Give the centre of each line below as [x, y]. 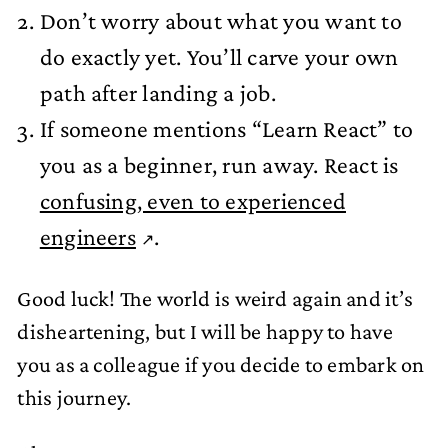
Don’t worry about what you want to [220, 21]
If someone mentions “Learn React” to [226, 129]
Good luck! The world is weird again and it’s [215, 299]
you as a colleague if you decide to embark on [221, 365]
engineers [87, 237]
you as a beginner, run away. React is [219, 165]
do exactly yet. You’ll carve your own [219, 57]
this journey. [74, 398]
